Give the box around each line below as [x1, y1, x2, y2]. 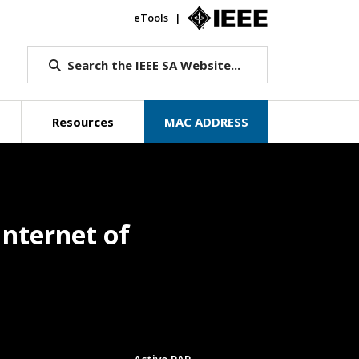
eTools [134, 10, 168, 25]
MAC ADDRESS [163, 114, 248, 130]
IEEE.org [268, 10, 309, 25]
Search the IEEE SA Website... [67, 57, 240, 73]
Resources [52, 114, 115, 130]
